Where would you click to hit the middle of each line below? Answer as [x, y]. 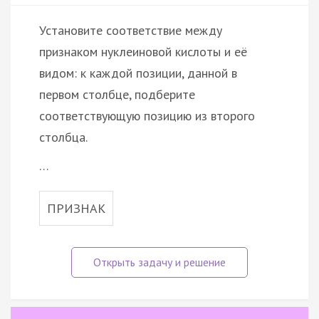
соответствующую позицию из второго [147, 115]
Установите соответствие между [131, 30]
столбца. [63, 137]
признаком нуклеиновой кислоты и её [143, 51]
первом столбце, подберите [117, 94]
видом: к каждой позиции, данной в [138, 73]
